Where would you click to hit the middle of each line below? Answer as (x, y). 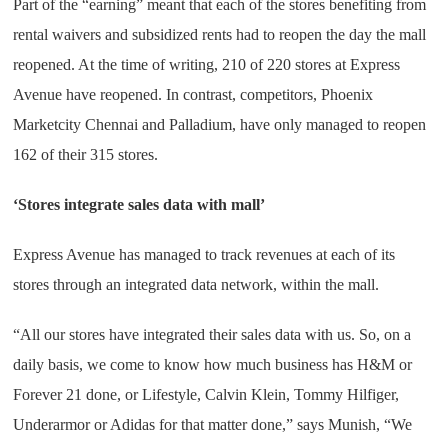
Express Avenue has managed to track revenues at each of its (204, 254)
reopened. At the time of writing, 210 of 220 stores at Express (207, 64)
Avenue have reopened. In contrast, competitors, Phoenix (193, 94)
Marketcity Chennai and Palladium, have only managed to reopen (220, 124)
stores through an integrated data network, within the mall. (196, 284)
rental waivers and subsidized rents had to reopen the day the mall (220, 34)
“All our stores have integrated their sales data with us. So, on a (212, 334)
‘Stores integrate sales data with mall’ (139, 204)
